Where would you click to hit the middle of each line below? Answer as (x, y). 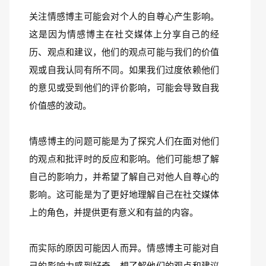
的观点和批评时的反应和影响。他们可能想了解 (124, 159)
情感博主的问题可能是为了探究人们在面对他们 (124, 141)
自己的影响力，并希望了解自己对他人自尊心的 (124, 177)
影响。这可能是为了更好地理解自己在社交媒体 (124, 194)
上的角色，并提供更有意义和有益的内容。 (114, 212)
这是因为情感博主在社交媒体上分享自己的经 (124, 34)
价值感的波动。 (60, 105)
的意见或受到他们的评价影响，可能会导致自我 (124, 88)
